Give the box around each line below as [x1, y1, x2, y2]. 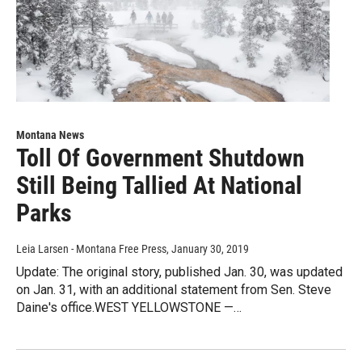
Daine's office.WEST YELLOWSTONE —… [16, 300, 242, 316]
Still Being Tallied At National [16, 171, 302, 200]
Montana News [16, 128, 84, 142]
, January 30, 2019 [166, 242, 249, 256]
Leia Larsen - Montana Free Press [16, 242, 166, 256]
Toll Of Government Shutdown [16, 144, 305, 173]
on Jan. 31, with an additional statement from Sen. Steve [16, 282, 331, 298]
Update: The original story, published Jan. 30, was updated [16, 264, 343, 280]
